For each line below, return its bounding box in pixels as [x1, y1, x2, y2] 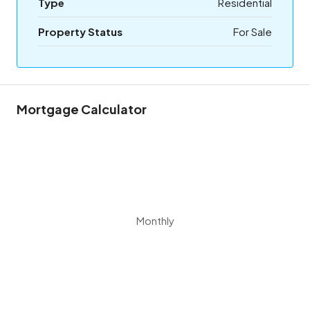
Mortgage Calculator [17, 101, 147, 117]
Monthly [136, 214, 174, 227]
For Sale [233, 25, 272, 38]
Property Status [38, 25, 122, 38]
